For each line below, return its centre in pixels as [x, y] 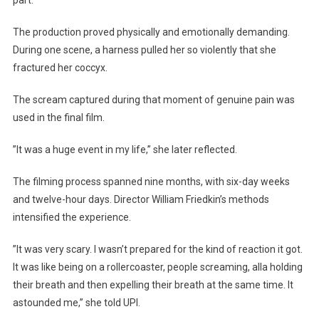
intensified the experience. [72, 218]
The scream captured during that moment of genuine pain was [153, 100]
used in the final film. [58, 118]
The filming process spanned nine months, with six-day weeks [151, 182]
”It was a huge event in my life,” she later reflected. [125, 150]
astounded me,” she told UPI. [76, 303]
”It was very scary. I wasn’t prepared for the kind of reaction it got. [157, 250]
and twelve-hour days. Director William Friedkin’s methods [141, 200]
